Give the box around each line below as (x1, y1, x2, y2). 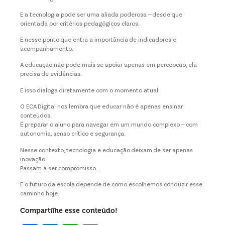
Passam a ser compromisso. (20, 165, 97, 172)
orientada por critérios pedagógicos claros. (20, 21, 140, 27)
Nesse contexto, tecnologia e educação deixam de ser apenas (20, 147, 193, 154)
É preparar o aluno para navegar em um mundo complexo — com (20, 122, 198, 129)
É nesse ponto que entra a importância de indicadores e (20, 37, 176, 44)
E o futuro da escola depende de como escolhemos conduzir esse (20, 182, 202, 188)
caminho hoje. (20, 191, 59, 197)
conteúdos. (20, 113, 52, 120)
